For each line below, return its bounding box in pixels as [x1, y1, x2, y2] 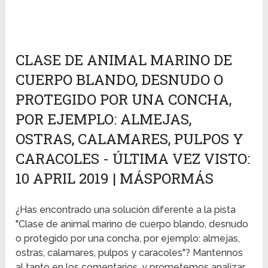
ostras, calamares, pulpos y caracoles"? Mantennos [16, 247, 243, 259]
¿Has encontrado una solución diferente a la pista [16, 204, 236, 216]
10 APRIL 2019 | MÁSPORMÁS [16, 169, 214, 188]
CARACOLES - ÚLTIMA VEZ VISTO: [16, 149, 251, 169]
